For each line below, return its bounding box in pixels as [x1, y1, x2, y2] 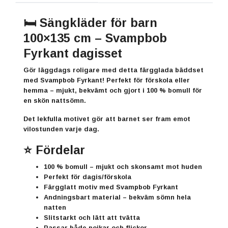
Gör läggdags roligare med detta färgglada [23, 66, 175, 74]
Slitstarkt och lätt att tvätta [44, 213, 140, 221]
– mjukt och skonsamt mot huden [88, 162, 202, 170]
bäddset [175, 66, 204, 74]
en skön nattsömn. [23, 96, 86, 104]
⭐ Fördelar [23, 143, 85, 157]
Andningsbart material [44, 193, 121, 201]
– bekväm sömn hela [121, 193, 191, 201]
